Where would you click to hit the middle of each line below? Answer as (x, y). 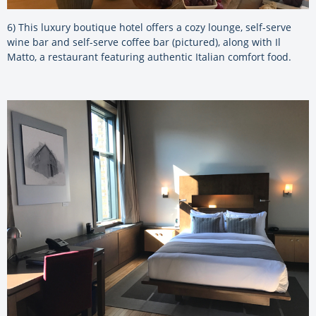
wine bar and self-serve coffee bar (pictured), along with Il (144, 42)
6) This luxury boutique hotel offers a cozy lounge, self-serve (149, 28)
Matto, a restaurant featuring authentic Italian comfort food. (149, 57)
